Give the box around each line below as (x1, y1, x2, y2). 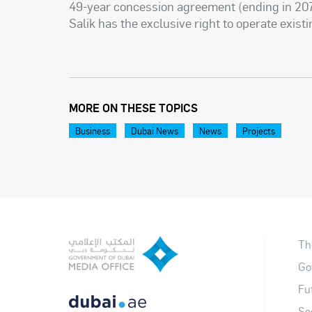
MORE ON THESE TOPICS (69, 100, 198, 116)
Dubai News (131, 125, 179, 137)
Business (75, 125, 111, 137)
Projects (242, 125, 276, 137)
